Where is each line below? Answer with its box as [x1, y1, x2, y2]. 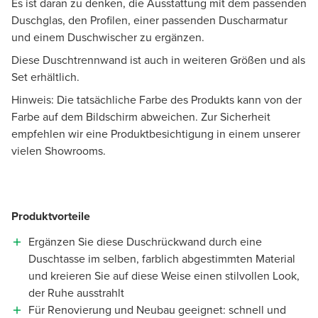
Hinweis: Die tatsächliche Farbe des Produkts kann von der [11, 91, 302, 108]
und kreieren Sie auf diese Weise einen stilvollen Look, [28, 267, 300, 284]
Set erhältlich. [11, 68, 82, 85]
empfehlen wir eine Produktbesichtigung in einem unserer [11, 125, 300, 142]
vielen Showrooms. [11, 142, 109, 159]
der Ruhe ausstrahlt [28, 284, 124, 301]
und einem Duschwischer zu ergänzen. [11, 28, 210, 45]
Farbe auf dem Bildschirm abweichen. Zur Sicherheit [11, 108, 270, 125]
